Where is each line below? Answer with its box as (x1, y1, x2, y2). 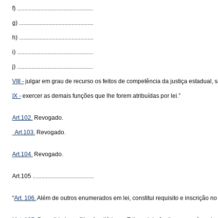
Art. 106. (14, 195, 36, 201)
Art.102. (12, 114, 33, 121)
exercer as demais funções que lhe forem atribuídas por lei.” (21, 92, 181, 99)
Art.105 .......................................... (12, 173, 94, 180)
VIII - (12, 78, 24, 85)
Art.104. (12, 151, 33, 158)
